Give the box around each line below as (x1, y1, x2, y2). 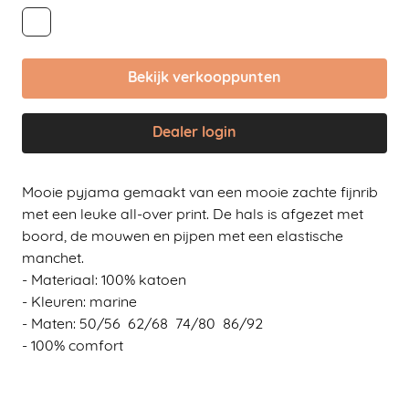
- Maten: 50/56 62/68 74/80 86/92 (22, 318, 263, 333)
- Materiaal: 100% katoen (22, 274, 186, 289)
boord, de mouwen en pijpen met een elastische (22, 230, 343, 246)
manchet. (22, 252, 88, 267)
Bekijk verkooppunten (128, 71, 281, 87)
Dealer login (152, 126, 241, 142)
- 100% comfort (22, 340, 123, 355)
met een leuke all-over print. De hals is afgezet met (22, 208, 363, 224)
